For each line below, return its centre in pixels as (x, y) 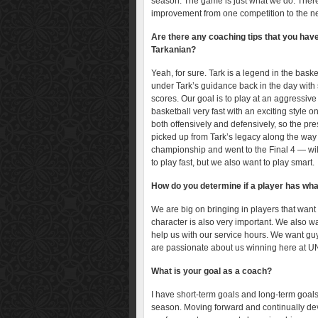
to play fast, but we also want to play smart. (233, 163)
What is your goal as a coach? (212, 271)
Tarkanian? (174, 50)
